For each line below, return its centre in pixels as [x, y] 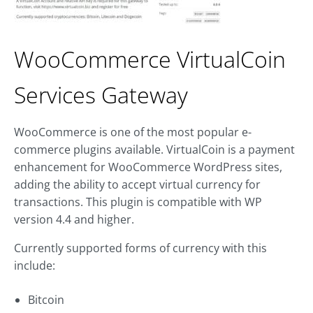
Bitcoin [46, 300]
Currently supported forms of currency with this [140, 248]
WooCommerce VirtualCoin [150, 59]
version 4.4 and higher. [74, 220]
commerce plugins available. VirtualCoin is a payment [154, 150]
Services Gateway [101, 95]
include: [35, 266]
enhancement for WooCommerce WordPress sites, [148, 167]
